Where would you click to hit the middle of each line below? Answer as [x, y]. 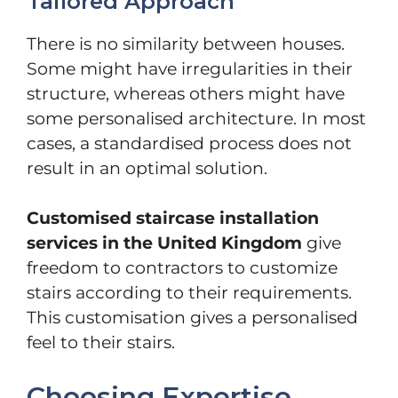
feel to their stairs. [101, 343]
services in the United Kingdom [164, 243]
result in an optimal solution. [147, 168]
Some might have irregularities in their [190, 68]
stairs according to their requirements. [189, 293]
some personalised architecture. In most [196, 118]
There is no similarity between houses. [186, 44]
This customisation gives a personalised [192, 318]
